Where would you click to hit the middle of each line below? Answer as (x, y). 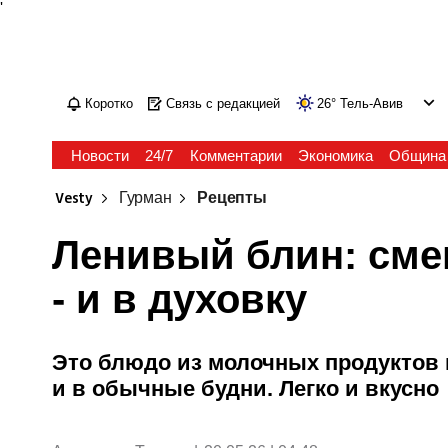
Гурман (145, 198)
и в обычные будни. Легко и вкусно (246, 388)
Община (417, 155)
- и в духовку (180, 299)
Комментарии (235, 155)
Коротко (109, 103)
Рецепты (232, 198)
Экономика (335, 155)
